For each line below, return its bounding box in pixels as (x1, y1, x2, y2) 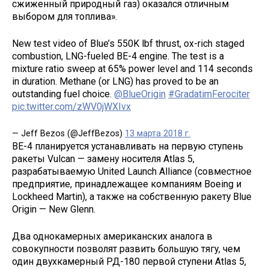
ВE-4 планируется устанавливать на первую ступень (12, 140, 243, 152)
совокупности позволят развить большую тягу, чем (12, 243, 240, 255)
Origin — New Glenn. (12, 203, 95, 215)
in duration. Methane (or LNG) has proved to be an (12, 76, 219, 88)
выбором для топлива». (12, 11, 117, 23)
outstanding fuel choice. (12, 88, 114, 100)
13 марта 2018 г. (125, 128, 190, 139)
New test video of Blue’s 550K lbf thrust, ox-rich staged (12, 38, 244, 50)
